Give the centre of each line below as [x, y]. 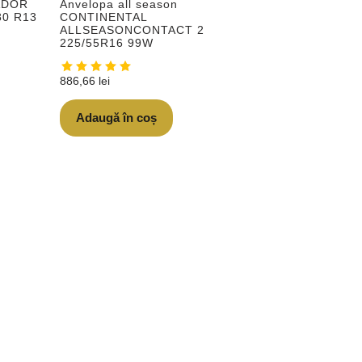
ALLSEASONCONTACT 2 [133, 30]
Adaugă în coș [117, 118]
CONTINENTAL [104, 17]
